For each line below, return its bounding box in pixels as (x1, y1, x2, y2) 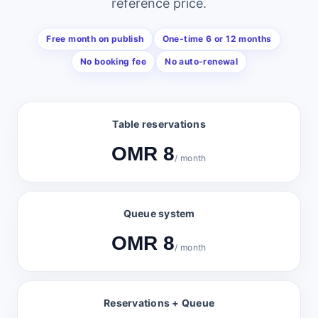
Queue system (123, 207, 195, 219)
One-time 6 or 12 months (162, 33, 272, 44)
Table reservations (112, 117, 206, 130)
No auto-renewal (165, 55, 238, 67)
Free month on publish (46, 33, 144, 44)
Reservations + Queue (104, 296, 214, 309)
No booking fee (79, 55, 147, 67)
